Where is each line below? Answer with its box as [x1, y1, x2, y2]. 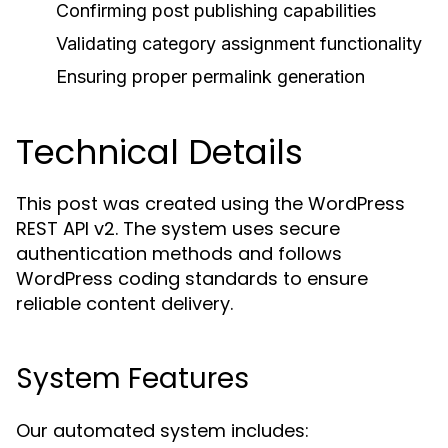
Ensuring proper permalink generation [56, 66, 365, 87]
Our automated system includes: [16, 418, 309, 443]
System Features [16, 359, 249, 398]
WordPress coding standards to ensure [16, 266, 368, 291]
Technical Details [16, 128, 303, 176]
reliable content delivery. [16, 291, 233, 316]
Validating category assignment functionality [56, 33, 422, 54]
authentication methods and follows [16, 241, 342, 266]
